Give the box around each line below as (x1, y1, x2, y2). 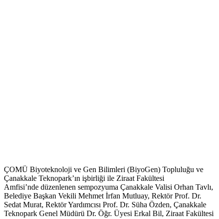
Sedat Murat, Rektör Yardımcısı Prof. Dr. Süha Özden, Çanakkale (4, 200, 206, 209)
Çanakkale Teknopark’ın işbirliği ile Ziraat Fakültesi (4, 174, 164, 183)
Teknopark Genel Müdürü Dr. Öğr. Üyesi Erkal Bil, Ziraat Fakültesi (4, 209, 214, 218)
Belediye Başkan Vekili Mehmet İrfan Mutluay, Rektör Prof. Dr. (4, 192, 201, 200)
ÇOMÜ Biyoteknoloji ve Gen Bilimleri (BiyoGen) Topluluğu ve (4, 165, 203, 174)
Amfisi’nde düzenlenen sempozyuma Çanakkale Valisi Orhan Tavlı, (4, 183, 213, 192)
